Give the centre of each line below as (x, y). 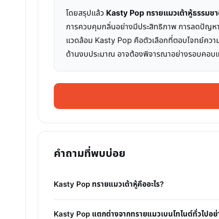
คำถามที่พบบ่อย (90, 153)
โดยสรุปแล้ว (86, 13)
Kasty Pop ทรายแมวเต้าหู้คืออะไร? (109, 184)
